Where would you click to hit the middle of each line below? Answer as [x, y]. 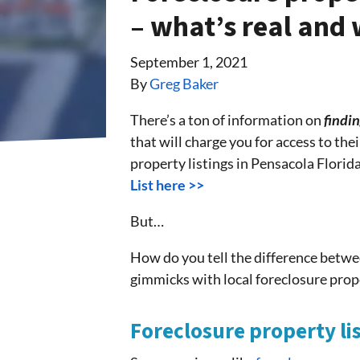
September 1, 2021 [189, 62]
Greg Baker [184, 84]
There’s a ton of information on [227, 120]
